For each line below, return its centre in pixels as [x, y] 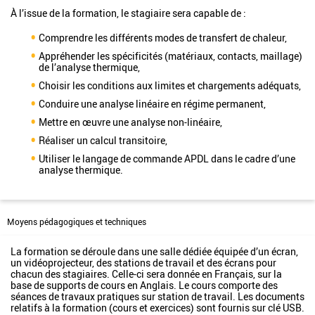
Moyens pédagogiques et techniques [77, 222]
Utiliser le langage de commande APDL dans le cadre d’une [167, 159]
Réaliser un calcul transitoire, [103, 140]
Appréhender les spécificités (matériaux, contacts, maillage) [171, 56]
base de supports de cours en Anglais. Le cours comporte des [144, 285]
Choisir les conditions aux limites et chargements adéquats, [170, 85]
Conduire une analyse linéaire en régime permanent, [152, 104]
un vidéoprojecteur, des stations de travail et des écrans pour [143, 263]
